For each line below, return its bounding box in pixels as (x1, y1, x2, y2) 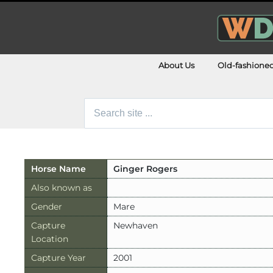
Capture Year (30, 252, 86, 263)
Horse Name (30, 163, 86, 174)
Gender (30, 200, 62, 212)
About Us (158, 60, 195, 70)
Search (65, 99, 104, 113)
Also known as (30, 182, 92, 193)
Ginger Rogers (113, 163, 178, 174)
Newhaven (113, 219, 158, 231)
